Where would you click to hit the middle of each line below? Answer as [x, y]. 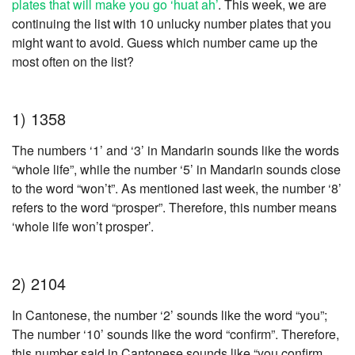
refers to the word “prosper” [87, 208]
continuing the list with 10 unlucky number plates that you [172, 24]
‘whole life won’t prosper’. [83, 227]
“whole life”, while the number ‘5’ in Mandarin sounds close [176, 170]
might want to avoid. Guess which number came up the [165, 43]
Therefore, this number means [253, 208]
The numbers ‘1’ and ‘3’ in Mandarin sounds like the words [176, 151]
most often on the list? [73, 62]
